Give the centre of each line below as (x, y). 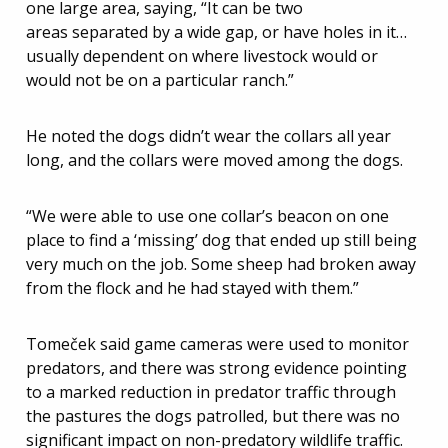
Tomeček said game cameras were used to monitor (217, 344)
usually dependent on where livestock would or (202, 56)
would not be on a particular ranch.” (160, 80)
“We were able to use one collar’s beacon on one (207, 216)
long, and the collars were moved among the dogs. (214, 160)
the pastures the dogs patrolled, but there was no (213, 416)
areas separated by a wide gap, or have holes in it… (216, 32)
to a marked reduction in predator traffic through (211, 392)
